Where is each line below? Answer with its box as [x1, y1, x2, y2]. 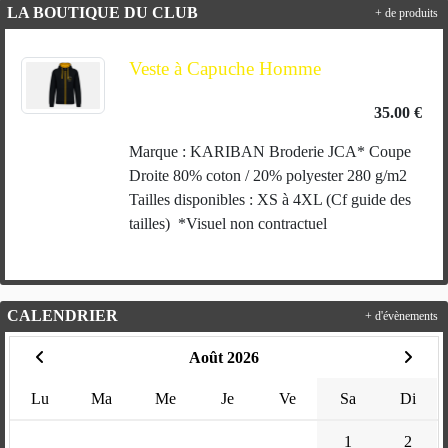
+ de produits [375, 7, 438, 20]
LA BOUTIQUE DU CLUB [7, 4, 198, 22]
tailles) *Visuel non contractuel [128, 215, 339, 233]
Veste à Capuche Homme [128, 58, 321, 80]
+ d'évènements [365, 310, 438, 323]
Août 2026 [188, 349, 259, 367]
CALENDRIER [7, 307, 118, 325]
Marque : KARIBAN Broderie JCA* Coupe [128, 143, 411, 161]
